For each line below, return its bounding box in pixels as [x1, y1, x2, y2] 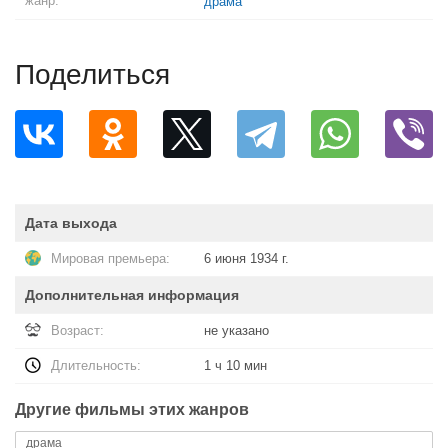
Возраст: [51, 323, 104, 338]
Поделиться [15, 59, 170, 90]
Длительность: [51, 358, 141, 373]
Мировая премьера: [51, 251, 170, 266]
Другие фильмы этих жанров [15, 401, 249, 418]
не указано [204, 323, 269, 338]
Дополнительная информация [25, 287, 239, 303]
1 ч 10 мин [204, 358, 267, 373]
